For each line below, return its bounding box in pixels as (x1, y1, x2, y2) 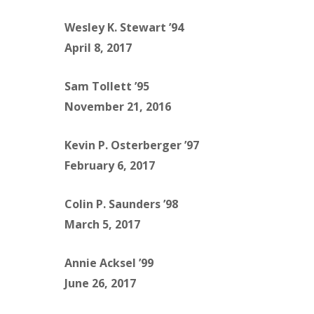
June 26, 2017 (64, 275, 136, 292)
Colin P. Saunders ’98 (64, 196, 178, 212)
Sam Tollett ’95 (64, 78, 149, 95)
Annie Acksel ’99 (64, 255, 153, 271)
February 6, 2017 (64, 158, 155, 174)
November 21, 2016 (64, 99, 171, 115)
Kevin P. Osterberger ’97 (64, 137, 199, 153)
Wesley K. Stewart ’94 (64, 20, 184, 36)
